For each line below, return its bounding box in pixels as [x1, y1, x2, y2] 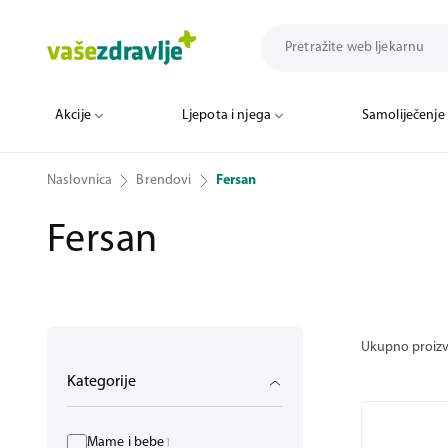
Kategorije [67, 374, 136, 390]
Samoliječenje [361, 108, 445, 123]
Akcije [55, 108, 91, 123]
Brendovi [136, 173, 192, 188]
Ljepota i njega [181, 108, 271, 123]
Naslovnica [47, 173, 113, 188]
